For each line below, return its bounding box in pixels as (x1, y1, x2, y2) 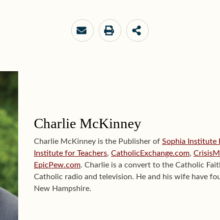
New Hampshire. (34, 185, 91, 193)
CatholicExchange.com (111, 149, 190, 158)
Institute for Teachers (34, 149, 107, 158)
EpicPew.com (34, 161, 81, 169)
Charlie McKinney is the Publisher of (34, 137, 162, 146)
